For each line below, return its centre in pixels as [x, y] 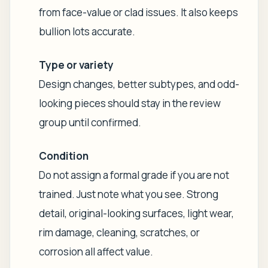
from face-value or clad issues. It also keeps [138, 12]
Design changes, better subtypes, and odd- [139, 84]
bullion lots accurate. [87, 31]
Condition [64, 156]
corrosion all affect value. [96, 252]
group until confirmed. [90, 122]
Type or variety [76, 65]
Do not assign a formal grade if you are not [134, 175]
